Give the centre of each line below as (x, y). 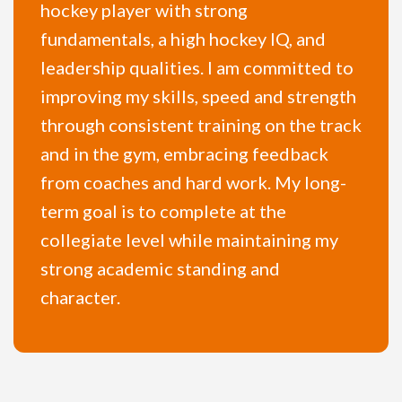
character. (80, 297)
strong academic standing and (160, 269)
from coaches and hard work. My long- (193, 183)
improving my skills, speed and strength (198, 96)
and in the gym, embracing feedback (184, 154)
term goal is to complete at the (163, 211)
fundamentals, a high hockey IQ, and (183, 39)
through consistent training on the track (201, 125)
